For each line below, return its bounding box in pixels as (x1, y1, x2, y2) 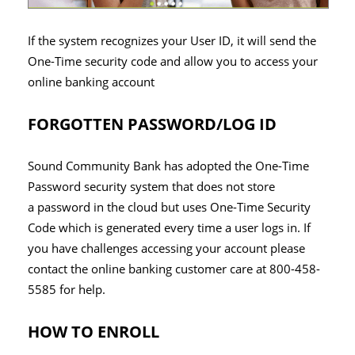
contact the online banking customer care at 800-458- (28, 260, 320, 277)
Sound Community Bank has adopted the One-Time (28, 157, 309, 174)
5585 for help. (28, 281, 105, 298)
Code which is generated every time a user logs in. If (28, 219, 311, 236)
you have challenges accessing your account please (28, 239, 305, 257)
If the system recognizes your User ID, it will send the (28, 32, 316, 49)
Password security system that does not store (28, 177, 275, 195)
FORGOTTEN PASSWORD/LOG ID (28, 113, 277, 135)
